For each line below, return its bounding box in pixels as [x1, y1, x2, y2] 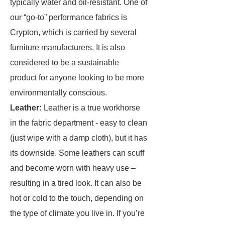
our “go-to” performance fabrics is [10, 13, 127, 22]
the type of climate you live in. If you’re [10, 209, 145, 217]
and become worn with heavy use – [10, 164, 136, 172]
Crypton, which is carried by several [10, 28, 137, 37]
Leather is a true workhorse [42, 103, 140, 112]
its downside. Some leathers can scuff [10, 149, 144, 157]
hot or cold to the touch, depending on [10, 194, 144, 202]
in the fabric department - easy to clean [10, 119, 147, 127]
